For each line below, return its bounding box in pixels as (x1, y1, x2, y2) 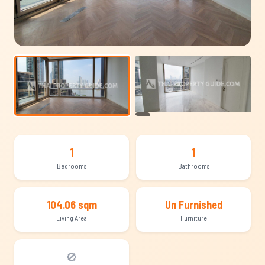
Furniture (180, 214, 207, 222)
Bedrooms (57, 161, 86, 170)
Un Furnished (164, 198, 222, 211)
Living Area (56, 214, 87, 222)
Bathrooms (177, 161, 209, 170)
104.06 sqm (46, 198, 97, 211)
